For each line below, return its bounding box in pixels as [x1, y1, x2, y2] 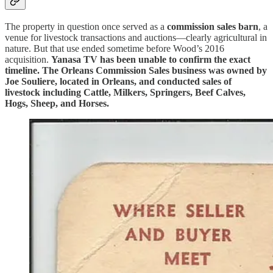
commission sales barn [167, 21, 258, 32]
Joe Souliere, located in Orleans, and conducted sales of [5, 76, 232, 87]
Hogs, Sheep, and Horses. [5, 98, 109, 109]
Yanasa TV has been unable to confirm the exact [51, 54, 250, 65]
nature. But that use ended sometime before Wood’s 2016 [5, 43, 224, 54]
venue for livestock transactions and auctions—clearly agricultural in [5, 32, 267, 43]
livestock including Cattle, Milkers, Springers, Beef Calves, [5, 87, 246, 98]
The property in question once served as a [5, 21, 167, 32]
